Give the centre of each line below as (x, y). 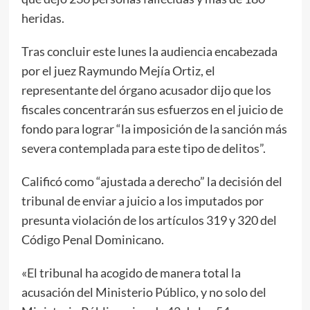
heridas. (43, 18)
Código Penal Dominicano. (92, 239)
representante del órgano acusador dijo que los (146, 90)
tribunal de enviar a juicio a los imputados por (142, 200)
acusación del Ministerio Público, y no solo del (144, 292)
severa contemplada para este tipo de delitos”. (143, 148)
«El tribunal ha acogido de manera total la (131, 272)
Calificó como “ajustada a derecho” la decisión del (152, 181)
